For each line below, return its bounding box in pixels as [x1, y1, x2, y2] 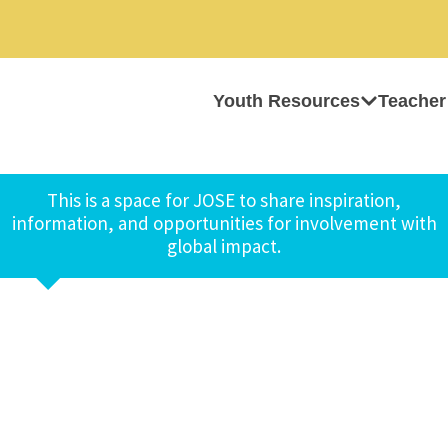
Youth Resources [213, 91, 360, 111]
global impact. [167, 234, 281, 258]
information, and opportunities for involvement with [11, 211, 437, 235]
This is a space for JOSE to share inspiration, [47, 188, 401, 212]
